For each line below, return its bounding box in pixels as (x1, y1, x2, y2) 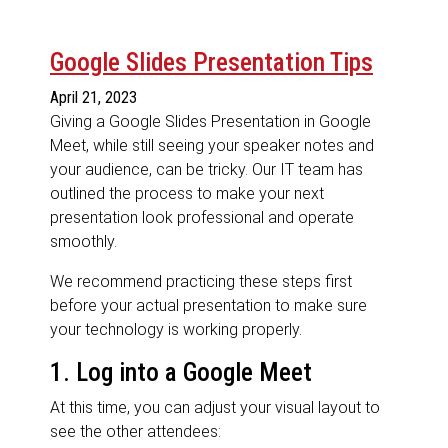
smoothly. (50, 232, 117, 252)
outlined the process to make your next (50, 184, 324, 204)
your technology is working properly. (50, 320, 302, 340)
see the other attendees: (50, 422, 221, 442)
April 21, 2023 (50, 88, 137, 108)
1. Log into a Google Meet (50, 358, 312, 388)
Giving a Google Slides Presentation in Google (50, 112, 371, 132)
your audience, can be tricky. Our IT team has (50, 160, 363, 180)
